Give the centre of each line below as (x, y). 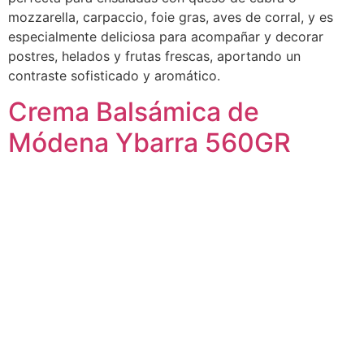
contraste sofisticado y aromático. (114, 75)
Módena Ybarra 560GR (149, 143)
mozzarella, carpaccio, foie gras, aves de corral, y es (171, 17)
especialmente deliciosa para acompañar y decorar (166, 36)
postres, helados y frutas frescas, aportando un (154, 56)
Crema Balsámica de (134, 112)
